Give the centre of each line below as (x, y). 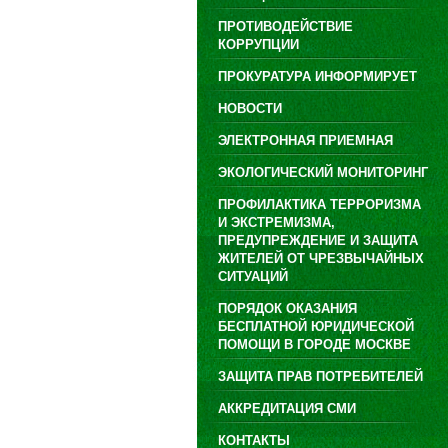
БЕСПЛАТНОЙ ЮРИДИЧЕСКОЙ (316, 326)
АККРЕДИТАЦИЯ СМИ (287, 408)
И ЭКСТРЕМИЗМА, (276, 222)
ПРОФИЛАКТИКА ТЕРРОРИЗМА (319, 204)
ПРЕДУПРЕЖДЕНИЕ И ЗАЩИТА (318, 240)
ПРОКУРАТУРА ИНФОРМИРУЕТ (317, 76)
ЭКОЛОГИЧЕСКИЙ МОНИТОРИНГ (323, 172)
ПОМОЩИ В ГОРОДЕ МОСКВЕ (314, 344)
